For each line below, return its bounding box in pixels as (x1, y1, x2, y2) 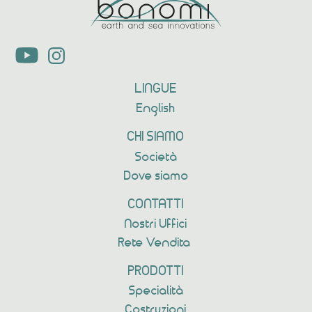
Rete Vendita (118, 234, 191, 251)
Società (134, 148, 178, 166)
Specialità (128, 282, 184, 299)
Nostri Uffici (125, 215, 187, 233)
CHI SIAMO (127, 128, 185, 146)
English (136, 100, 175, 118)
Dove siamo (123, 167, 189, 185)
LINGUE (135, 80, 177, 98)
